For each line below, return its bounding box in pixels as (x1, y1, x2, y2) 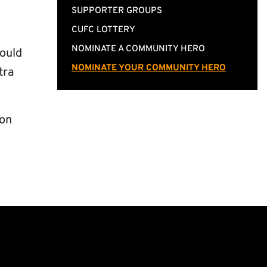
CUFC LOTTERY (72, 24, 135, 36)
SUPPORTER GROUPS (72, 5, 162, 17)
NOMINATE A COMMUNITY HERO (72, 44, 205, 55)
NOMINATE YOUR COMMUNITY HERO (72, 63, 226, 74)
